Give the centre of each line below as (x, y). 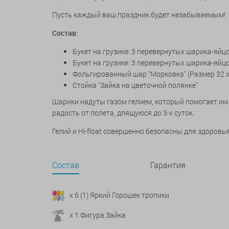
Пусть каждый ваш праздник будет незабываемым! (139, 15)
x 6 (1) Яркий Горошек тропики (119, 195)
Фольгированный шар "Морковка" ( (131, 74)
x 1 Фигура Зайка (98, 215)
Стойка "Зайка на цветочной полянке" (136, 85)
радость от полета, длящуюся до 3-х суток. (124, 113)
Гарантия (168, 165)
